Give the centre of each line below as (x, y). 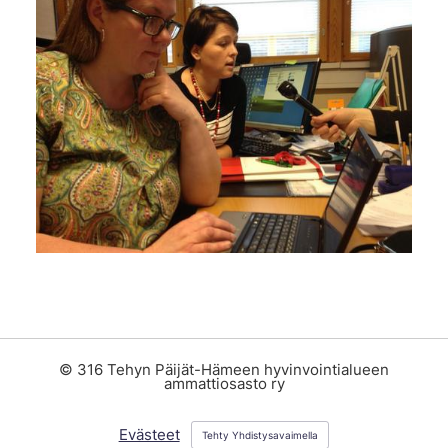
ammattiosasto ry (224, 383)
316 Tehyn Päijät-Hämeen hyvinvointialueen (233, 369)
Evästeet (149, 434)
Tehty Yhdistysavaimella (260, 435)
